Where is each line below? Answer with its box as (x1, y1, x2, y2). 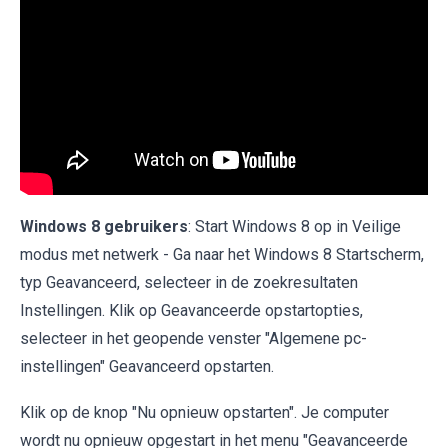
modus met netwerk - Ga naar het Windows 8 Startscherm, (20, 245, 424, 265)
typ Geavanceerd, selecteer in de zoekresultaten (20, 273, 358, 293)
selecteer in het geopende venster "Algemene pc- (20, 329, 367, 349)
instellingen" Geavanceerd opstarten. (20, 357, 274, 377)
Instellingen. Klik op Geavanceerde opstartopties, (20, 301, 363, 321)
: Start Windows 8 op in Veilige (188, 217, 401, 237)
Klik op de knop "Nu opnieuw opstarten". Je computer (20, 403, 389, 423)
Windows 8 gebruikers (20, 217, 188, 237)
